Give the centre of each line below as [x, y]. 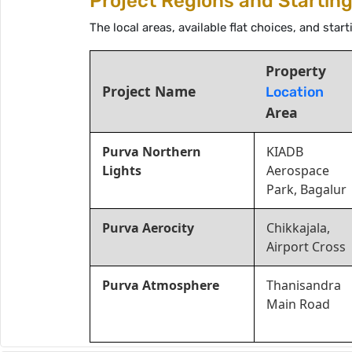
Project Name [149, 91]
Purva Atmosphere [161, 285]
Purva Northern [152, 152]
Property [296, 71]
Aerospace [298, 170]
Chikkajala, [298, 228]
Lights [122, 170]
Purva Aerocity [148, 228]
